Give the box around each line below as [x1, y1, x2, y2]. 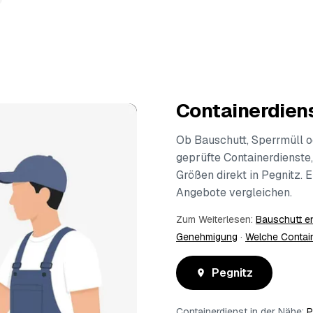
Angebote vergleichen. [176, 185, 292, 200]
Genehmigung [176, 231, 238, 243]
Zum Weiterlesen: [176, 213, 256, 226]
